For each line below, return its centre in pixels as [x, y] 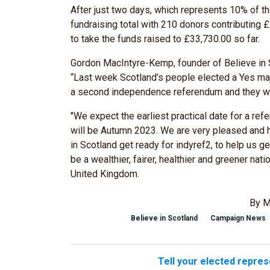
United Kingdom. [105, 174]
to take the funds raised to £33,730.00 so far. [165, 39]
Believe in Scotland [164, 218]
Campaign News [238, 218]
